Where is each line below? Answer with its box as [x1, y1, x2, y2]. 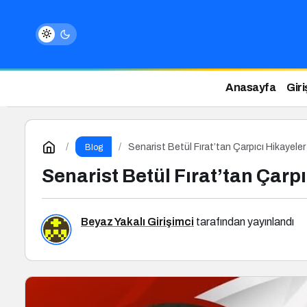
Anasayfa [225, 82, 276, 93]
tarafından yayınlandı [194, 216, 294, 228]
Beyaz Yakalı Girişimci [81, 216, 194, 228]
